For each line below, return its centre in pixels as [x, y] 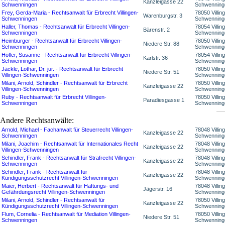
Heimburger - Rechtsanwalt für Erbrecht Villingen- [62, 41]
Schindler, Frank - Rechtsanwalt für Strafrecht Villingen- [69, 158]
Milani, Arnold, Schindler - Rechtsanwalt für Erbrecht [65, 83]
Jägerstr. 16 [158, 189]
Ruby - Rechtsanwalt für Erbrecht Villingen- [54, 97]
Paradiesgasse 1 [164, 100]
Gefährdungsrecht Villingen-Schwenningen [53, 192]
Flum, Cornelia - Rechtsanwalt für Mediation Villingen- [66, 214]
